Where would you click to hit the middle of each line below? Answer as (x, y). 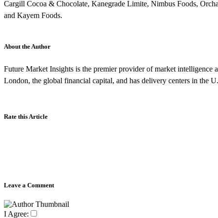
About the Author (27, 46)
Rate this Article (26, 116)
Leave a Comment (29, 185)
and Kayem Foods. (33, 15)
